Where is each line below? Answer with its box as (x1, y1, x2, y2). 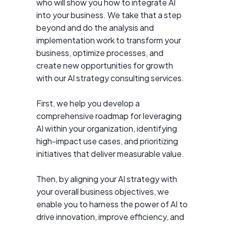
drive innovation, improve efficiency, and (36, 211, 184, 222)
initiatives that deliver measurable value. (36, 148, 184, 159)
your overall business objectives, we (36, 186, 169, 197)
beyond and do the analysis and (36, 22, 154, 33)
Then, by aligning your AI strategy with (36, 174, 177, 185)
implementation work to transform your (36, 35, 181, 46)
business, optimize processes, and (36, 47, 163, 59)
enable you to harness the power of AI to (36, 199, 188, 210)
